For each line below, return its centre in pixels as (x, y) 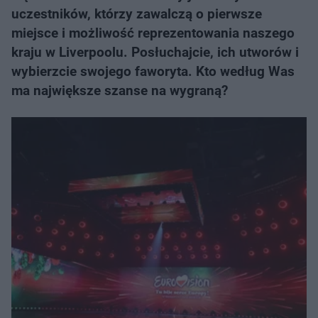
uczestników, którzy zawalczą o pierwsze (137, 14)
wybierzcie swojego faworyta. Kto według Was (153, 71)
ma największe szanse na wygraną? (120, 91)
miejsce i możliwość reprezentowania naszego (153, 33)
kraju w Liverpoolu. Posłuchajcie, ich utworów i (155, 52)
